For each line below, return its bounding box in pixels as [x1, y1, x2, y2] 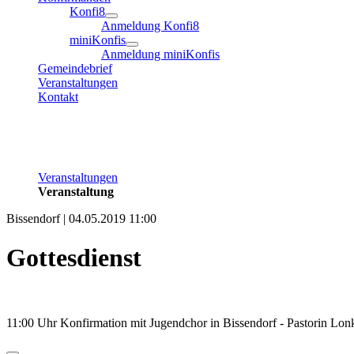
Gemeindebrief [38, 62, 112, 76]
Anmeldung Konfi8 [101, 19, 199, 33]
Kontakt [38, 90, 78, 104]
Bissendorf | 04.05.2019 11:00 [6, 212, 156, 226]
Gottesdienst [6, 243, 141, 272]
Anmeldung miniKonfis [101, 47, 220, 62]
